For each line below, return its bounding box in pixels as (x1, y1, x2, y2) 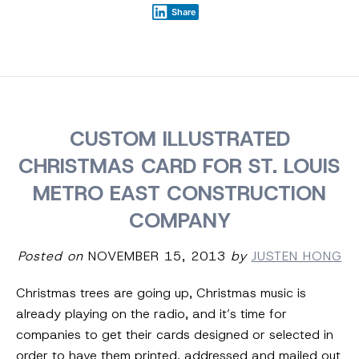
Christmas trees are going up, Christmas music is (16, 284, 306, 302)
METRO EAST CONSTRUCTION (33, 179, 326, 208)
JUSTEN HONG (251, 248, 342, 265)
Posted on (17, 248, 83, 265)
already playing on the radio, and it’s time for (16, 305, 287, 323)
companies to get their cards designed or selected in (16, 326, 333, 344)
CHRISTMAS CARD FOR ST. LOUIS (18, 152, 341, 180)
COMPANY (128, 207, 231, 235)
